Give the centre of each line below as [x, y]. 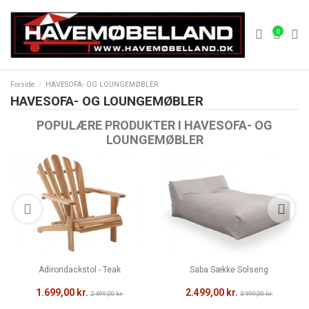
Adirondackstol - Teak [80, 270]
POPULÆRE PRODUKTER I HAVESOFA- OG [154, 126]
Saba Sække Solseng [229, 270]
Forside [22, 85]
